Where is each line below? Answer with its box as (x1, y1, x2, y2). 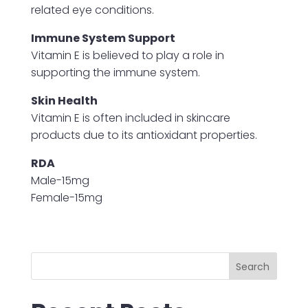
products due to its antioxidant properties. (30, 126, 257, 143)
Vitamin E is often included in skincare (30, 109, 230, 126)
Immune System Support (30, 30, 175, 46)
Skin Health (30, 92, 98, 109)
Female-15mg (30, 189, 102, 206)
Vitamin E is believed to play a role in (30, 47, 224, 63)
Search (236, 259, 270, 274)
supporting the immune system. (30, 64, 200, 80)
